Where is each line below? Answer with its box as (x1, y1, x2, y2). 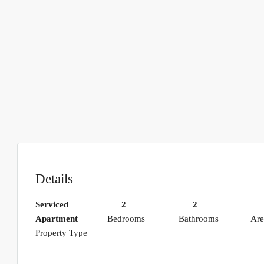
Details (35, 171, 73, 186)
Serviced (35, 199, 68, 209)
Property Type (35, 227, 87, 237)
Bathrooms (179, 213, 219, 223)
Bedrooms (107, 213, 145, 223)
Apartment (35, 213, 78, 223)
